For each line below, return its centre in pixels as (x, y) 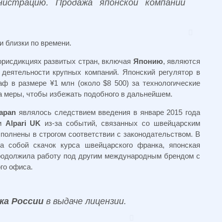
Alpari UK (23, 123)
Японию (148, 61)
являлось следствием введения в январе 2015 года (108, 112)
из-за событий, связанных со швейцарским (121, 123)
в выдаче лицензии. (85, 201)
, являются (181, 61)
